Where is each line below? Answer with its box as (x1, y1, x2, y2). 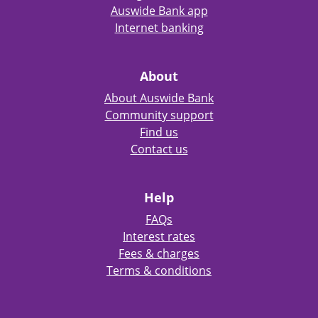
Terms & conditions (106, 263, 212, 278)
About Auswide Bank (104, 90, 214, 106)
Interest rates (123, 229, 195, 244)
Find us (140, 124, 178, 140)
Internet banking (114, 20, 204, 35)
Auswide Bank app (110, 3, 208, 18)
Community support (104, 107, 214, 123)
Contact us (130, 141, 188, 157)
